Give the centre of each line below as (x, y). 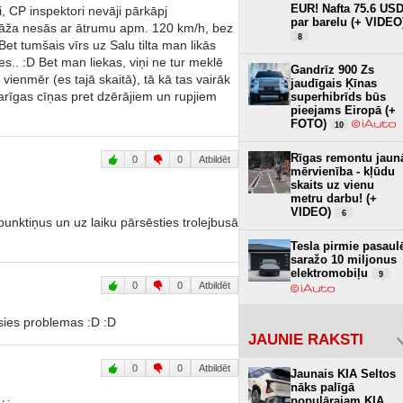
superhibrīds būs (338, 96)
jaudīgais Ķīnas (334, 83)
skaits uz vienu (332, 184)
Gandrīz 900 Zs (332, 69)
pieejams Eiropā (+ (343, 110)
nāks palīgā (322, 387)
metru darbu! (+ (334, 198)
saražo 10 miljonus (344, 259)
